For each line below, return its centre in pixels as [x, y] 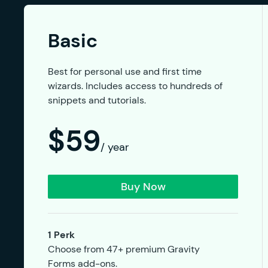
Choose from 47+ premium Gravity [124, 249]
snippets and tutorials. [97, 100]
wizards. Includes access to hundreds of [135, 86]
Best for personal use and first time [125, 71]
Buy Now [143, 186]
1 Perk [61, 235]
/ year [115, 147]
